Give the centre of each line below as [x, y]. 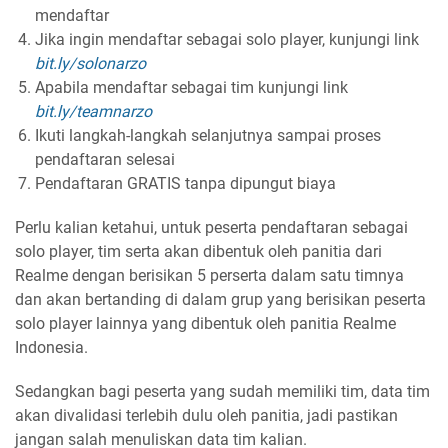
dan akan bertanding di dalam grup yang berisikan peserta [220, 299]
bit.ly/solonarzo [90, 63]
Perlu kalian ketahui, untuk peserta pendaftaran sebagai [211, 227]
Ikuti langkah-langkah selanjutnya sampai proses [208, 135]
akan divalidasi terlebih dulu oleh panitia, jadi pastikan [206, 415]
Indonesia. [51, 347]
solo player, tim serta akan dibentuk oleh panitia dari [198, 251]
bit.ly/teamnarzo [93, 111]
